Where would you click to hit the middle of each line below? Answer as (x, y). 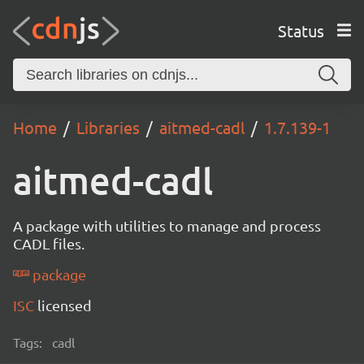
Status (301, 30)
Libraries (108, 127)
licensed (65, 305)
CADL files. (49, 243)
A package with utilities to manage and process (167, 225)
